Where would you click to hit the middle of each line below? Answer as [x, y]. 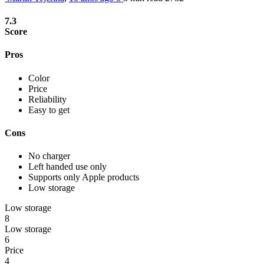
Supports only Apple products [84, 177]
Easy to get [49, 110]
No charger [49, 156]
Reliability [47, 99]
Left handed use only [67, 167]
